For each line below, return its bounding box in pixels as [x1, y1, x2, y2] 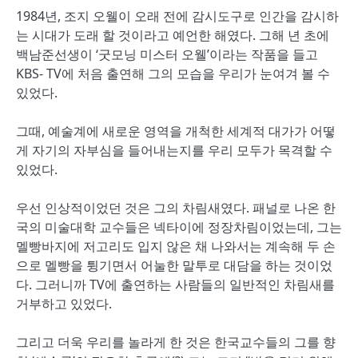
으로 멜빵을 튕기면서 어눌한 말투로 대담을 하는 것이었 [16, 257, 332, 274]
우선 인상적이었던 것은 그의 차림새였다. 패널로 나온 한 [16, 199, 336, 217]
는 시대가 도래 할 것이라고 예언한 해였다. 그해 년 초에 [16, 26, 329, 44]
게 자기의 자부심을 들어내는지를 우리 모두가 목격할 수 [16, 141, 332, 159]
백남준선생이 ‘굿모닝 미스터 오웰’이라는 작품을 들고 [16, 46, 318, 63]
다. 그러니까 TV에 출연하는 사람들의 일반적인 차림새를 [16, 276, 335, 293]
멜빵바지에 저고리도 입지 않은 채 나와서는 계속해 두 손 [16, 237, 336, 255]
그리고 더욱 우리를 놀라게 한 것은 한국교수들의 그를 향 [16, 333, 336, 351]
